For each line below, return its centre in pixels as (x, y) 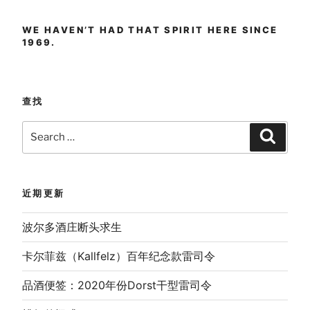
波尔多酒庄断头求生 (72, 227)
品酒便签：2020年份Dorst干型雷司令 (117, 285)
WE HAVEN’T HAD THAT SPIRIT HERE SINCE (150, 29)
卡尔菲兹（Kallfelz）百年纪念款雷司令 (119, 256)
